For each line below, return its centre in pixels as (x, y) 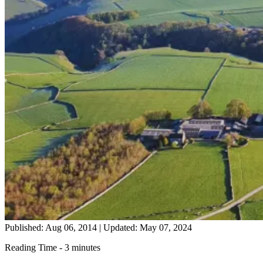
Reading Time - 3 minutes (53, 247)
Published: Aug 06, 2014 (52, 227)
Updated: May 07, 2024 (146, 227)
